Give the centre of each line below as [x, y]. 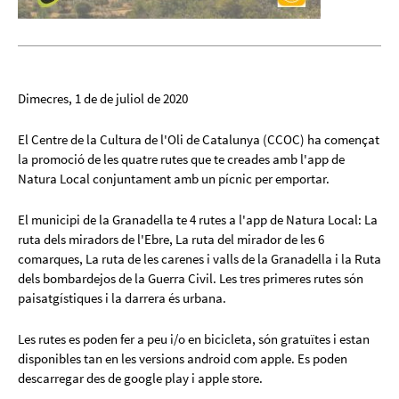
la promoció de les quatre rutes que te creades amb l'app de [181, 159]
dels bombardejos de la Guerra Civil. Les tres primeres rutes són [191, 279]
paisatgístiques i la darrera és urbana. [122, 298]
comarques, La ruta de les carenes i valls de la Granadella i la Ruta [199, 259]
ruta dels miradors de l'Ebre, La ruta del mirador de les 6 [171, 240]
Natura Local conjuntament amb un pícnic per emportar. [174, 179]
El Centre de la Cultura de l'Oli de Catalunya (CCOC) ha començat [199, 140]
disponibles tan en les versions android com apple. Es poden [183, 359]
